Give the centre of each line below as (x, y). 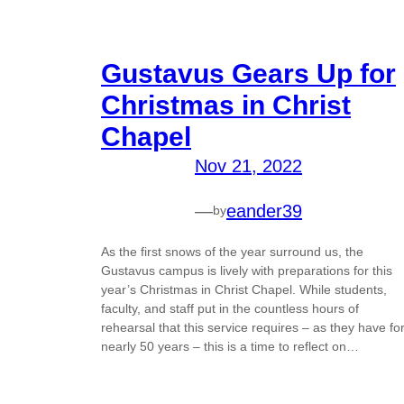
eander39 (264, 211)
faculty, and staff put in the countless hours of (230, 308)
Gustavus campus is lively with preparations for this (247, 270)
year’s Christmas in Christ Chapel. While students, (244, 289)
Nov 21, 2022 (248, 165)
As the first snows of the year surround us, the (232, 251)
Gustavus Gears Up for (248, 73)
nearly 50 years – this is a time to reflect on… (230, 346)
